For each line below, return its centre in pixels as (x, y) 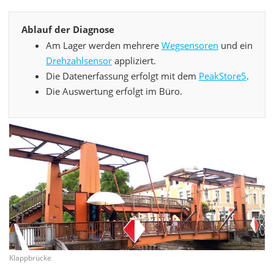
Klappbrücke (30, 257)
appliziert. (134, 61)
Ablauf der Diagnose (68, 30)
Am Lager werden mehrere (104, 46)
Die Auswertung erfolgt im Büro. (114, 91)
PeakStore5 (223, 76)
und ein (235, 46)
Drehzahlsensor (79, 61)
